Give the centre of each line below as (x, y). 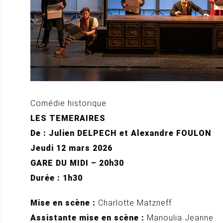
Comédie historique (68, 103)
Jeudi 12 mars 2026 (71, 148)
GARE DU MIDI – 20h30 (77, 163)
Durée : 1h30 (56, 178)
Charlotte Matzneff (135, 203)
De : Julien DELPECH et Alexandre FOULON (121, 133)
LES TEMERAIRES (68, 118)
